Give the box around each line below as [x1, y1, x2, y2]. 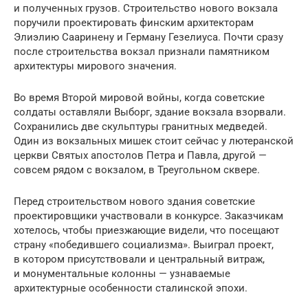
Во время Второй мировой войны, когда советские [14, 91, 265, 104]
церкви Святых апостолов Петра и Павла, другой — [14, 148, 267, 162]
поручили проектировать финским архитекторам [14, 16, 254, 29]
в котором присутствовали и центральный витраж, [14, 252, 265, 265]
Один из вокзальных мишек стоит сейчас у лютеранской [14, 134, 294, 147]
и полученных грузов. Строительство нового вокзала [14, 1, 278, 14]
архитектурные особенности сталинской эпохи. [14, 281, 247, 294]
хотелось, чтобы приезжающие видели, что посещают [14, 223, 279, 236]
